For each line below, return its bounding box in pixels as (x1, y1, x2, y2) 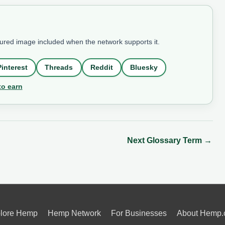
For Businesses (111, 208, 167, 217)
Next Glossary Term (127, 136, 204, 145)
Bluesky (130, 63, 158, 72)
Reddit (90, 63, 113, 72)
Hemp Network (48, 208, 101, 217)
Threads (45, 63, 73, 72)
